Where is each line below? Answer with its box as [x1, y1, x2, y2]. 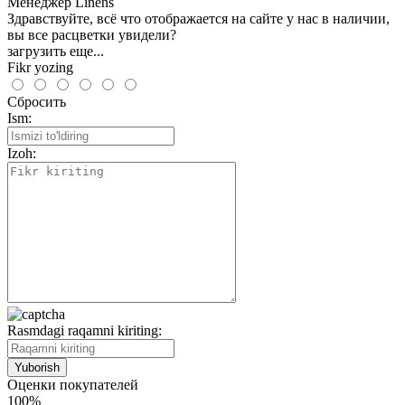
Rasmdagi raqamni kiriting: [7, 322, 162, 338]
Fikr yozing [7, 59, 73, 75]
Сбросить [7, 93, 66, 109]
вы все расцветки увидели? [7, 26, 176, 42]
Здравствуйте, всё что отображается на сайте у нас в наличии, [7, 10, 390, 26]
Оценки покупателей [7, 376, 138, 392]
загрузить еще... [7, 42, 104, 59]
